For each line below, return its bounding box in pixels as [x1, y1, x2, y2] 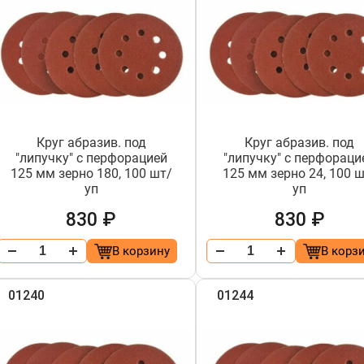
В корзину [111, 244, 170, 258]
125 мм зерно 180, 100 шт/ [10, 166, 172, 181]
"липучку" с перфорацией [15, 150, 167, 166]
